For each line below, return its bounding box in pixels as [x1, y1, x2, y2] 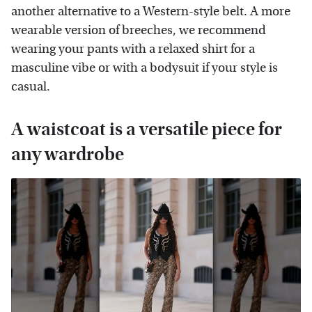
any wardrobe [11, 143, 124, 165]
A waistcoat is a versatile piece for [11, 118, 282, 140]
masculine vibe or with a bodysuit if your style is [11, 60, 278, 75]
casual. [11, 79, 50, 94]
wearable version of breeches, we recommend [11, 22, 266, 38]
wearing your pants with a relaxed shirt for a [11, 41, 255, 56]
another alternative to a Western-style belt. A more [11, 3, 290, 19]
